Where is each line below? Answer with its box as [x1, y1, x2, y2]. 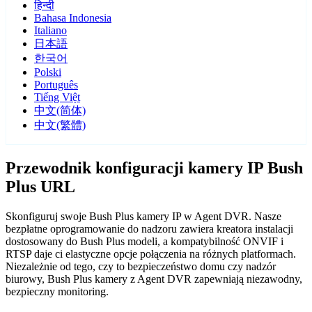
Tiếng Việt [34, 91, 80, 104]
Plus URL [6, 178, 75, 196]
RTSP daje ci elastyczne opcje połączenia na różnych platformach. [6, 248, 296, 260]
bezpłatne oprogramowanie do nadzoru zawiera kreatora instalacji [6, 223, 293, 235]
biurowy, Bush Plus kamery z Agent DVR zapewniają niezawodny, [6, 273, 302, 286]
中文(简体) [34, 104, 86, 117]
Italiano [34, 24, 67, 37]
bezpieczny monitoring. [6, 286, 109, 298]
